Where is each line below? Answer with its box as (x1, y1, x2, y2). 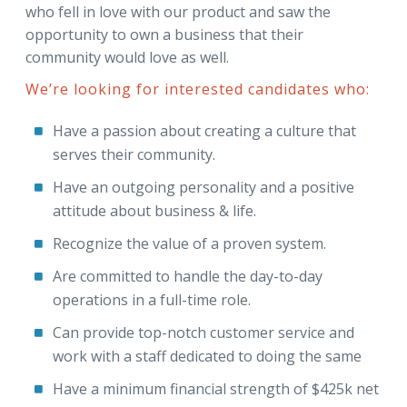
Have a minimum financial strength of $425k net (53, 379, 379, 399)
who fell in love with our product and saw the (25, 2, 331, 22)
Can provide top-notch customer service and (53, 323, 354, 342)
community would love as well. (25, 47, 229, 67)
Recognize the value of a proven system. (53, 233, 326, 253)
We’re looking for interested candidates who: (25, 79, 370, 99)
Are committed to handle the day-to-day (53, 266, 323, 286)
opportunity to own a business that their (25, 25, 303, 45)
